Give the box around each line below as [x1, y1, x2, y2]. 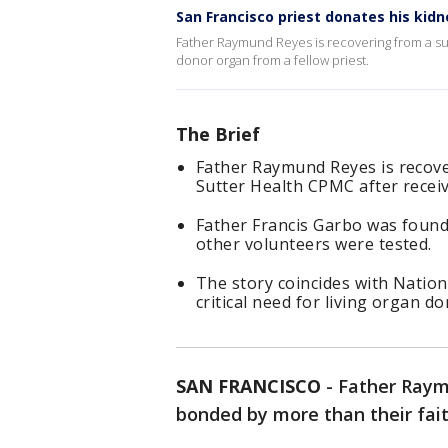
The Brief [176, 122, 260, 146]
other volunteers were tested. [196, 233, 432, 255]
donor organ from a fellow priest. [176, 51, 369, 69]
